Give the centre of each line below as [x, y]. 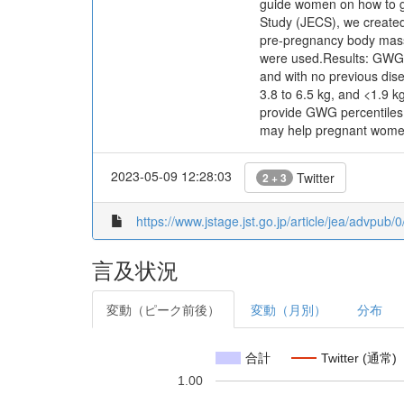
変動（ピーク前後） [163, 309]
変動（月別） [289, 309]
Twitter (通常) [359, 358]
